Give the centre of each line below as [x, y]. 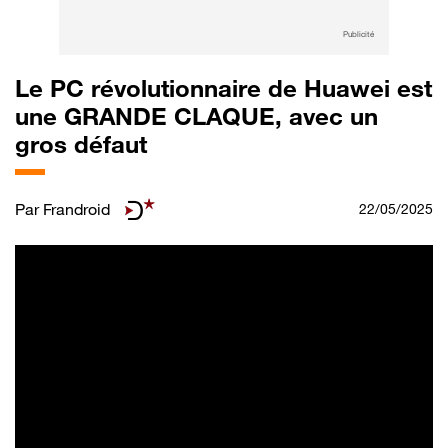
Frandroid [76, 208]
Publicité [358, 33]
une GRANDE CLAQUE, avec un [196, 116]
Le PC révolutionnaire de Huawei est [223, 88]
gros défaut [81, 144]
